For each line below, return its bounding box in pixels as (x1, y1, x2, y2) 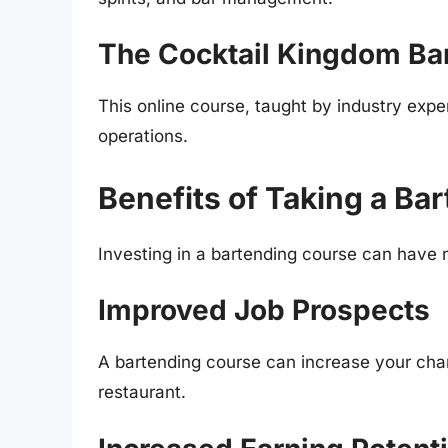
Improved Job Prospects (98, 293, 430, 328)
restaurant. (98, 382, 186, 403)
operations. (98, 126, 188, 147)
